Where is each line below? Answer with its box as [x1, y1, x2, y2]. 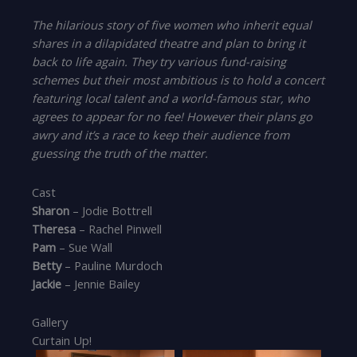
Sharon [32, 202, 70, 218]
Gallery [32, 314, 69, 331]
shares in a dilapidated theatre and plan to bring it [32, 35, 306, 52]
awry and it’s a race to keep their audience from [32, 127, 290, 143]
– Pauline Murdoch [61, 257, 163, 273]
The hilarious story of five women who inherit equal [32, 17, 312, 33]
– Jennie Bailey [61, 275, 140, 292]
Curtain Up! [32, 332, 92, 349]
